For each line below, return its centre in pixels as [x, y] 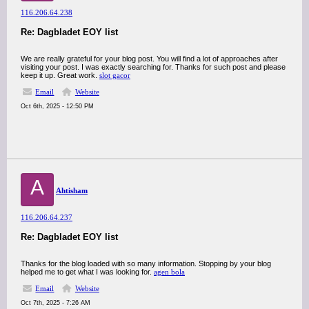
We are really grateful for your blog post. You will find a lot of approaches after [149, 59]
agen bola [169, 272]
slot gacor [115, 75]
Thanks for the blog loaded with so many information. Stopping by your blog [146, 263]
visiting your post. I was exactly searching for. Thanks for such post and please [153, 67]
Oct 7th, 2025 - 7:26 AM [56, 303]
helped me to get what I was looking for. [87, 272]
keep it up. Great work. [60, 75]
